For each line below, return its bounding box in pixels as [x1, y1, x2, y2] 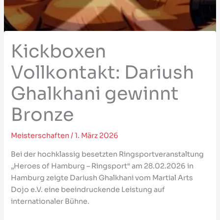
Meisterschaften [11, 131, 70, 140]
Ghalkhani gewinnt [11, 82, 179, 106]
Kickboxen [11, 40, 107, 63]
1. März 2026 [75, 131, 119, 140]
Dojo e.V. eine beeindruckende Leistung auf [11, 185, 165, 194]
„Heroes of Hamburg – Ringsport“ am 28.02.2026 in [11, 161, 194, 170]
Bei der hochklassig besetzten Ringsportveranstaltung [11, 149, 204, 159]
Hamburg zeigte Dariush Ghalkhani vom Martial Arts [11, 173, 193, 182]
